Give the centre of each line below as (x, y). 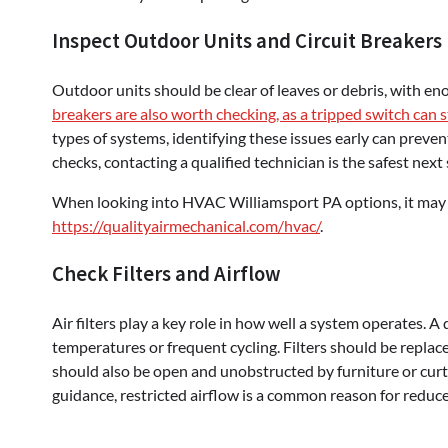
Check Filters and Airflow (166, 273)
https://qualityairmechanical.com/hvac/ (186, 226)
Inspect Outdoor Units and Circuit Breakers (247, 41)
